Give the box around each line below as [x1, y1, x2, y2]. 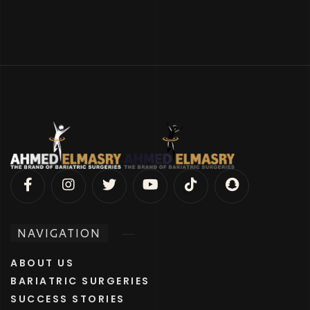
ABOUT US [10, 255, 74, 270]
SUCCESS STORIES [10, 291, 125, 306]
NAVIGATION [17, 225, 101, 240]
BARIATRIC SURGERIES [10, 273, 150, 288]
